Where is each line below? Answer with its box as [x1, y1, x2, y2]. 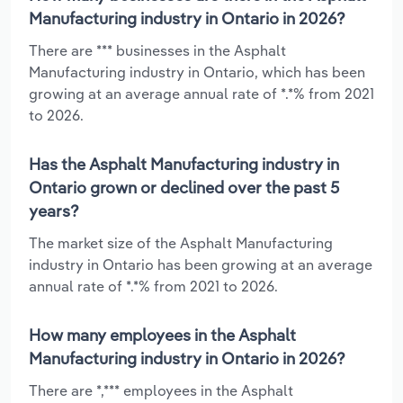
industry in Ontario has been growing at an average [29, 255, 372, 273]
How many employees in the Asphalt [29, 324, 296, 345]
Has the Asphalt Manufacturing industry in [29, 153, 339, 175]
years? [29, 200, 79, 221]
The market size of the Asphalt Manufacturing [29, 233, 333, 252]
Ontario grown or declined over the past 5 [29, 176, 339, 198]
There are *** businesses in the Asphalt [29, 40, 286, 59]
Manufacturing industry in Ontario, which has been [29, 62, 365, 81]
